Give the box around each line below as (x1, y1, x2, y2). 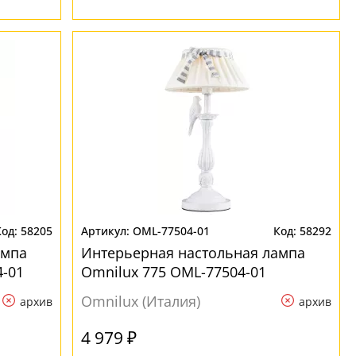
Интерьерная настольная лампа (81, 243, 306, 262)
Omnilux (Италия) (81, 292, 201, 311)
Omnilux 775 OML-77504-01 (81, 262, 267, 281)
